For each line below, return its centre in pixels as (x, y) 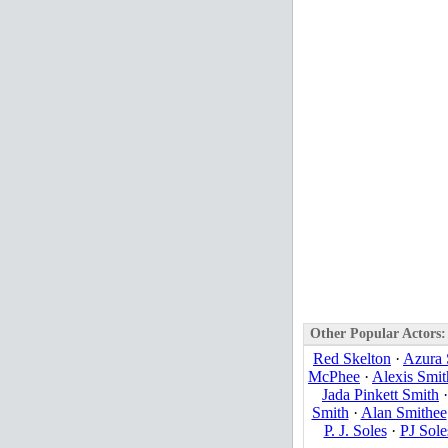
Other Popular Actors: (376, 333)
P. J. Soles (355, 430)
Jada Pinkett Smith (380, 394)
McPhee (334, 376)
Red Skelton (352, 358)
